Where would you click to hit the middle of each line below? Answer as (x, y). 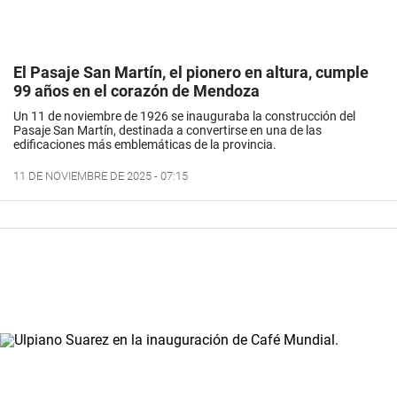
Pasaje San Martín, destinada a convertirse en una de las (167, 131)
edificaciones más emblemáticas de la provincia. (145, 145)
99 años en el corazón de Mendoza (136, 91)
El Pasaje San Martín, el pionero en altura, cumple (191, 73)
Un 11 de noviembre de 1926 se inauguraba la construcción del (184, 117)
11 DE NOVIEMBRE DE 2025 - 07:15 (101, 176)
